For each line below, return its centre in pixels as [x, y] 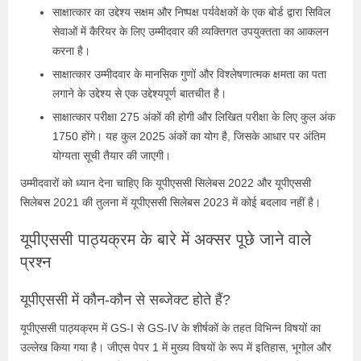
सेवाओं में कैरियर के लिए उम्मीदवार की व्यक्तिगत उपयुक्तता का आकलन [191, 31]
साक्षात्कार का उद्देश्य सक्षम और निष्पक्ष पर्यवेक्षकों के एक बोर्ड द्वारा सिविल [191, 12]
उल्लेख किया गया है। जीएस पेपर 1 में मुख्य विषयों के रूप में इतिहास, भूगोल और [176, 347]
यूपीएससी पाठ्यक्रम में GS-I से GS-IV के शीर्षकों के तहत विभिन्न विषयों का [170, 328]
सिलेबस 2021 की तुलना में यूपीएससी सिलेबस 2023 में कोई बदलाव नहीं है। [170, 202]
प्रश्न [35, 261]
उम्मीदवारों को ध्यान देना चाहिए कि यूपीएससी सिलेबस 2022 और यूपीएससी [166, 183]
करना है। [71, 50]
